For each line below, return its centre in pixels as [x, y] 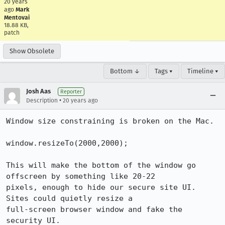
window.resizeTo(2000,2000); [67, 143]
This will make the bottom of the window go [101, 165]
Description [42, 100]
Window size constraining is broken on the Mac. [110, 121]
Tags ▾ [164, 71]
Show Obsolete [32, 51]
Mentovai [17, 18]
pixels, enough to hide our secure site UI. [101, 187]
